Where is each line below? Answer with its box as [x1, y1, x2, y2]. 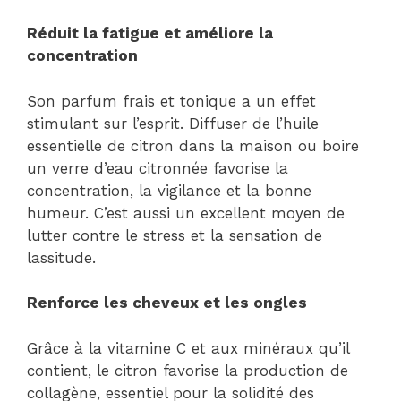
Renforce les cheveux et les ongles [27, 294, 307, 312]
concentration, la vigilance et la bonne [27, 181, 311, 200]
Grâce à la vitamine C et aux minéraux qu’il [27, 338, 349, 357]
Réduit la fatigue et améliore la [27, 24, 273, 43]
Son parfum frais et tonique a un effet [27, 91, 316, 110]
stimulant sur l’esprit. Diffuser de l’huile [27, 114, 319, 132]
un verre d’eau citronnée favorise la [27, 158, 288, 177]
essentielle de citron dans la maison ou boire [27, 136, 359, 155]
